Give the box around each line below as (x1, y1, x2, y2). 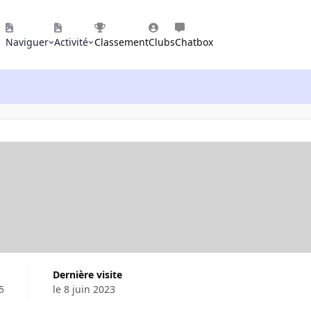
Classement (94, 35, 149, 49)
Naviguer (6, 35, 49, 49)
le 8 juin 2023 (52, 282, 115, 296)
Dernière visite (59, 267, 122, 281)
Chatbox (174, 35, 213, 49)
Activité (54, 35, 89, 49)
